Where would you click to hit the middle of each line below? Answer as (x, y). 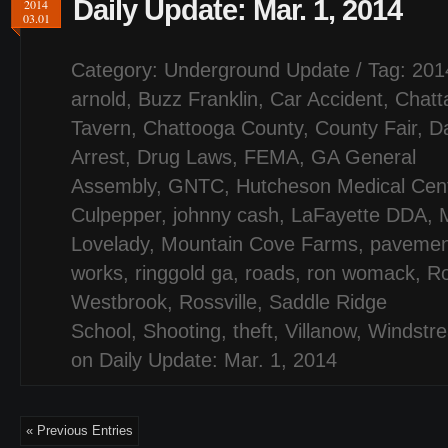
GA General (363, 157)
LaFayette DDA (359, 215)
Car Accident (326, 99)
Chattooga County (223, 128)
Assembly (113, 186)
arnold (98, 99)
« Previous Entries (79, 430)
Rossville (218, 302)
